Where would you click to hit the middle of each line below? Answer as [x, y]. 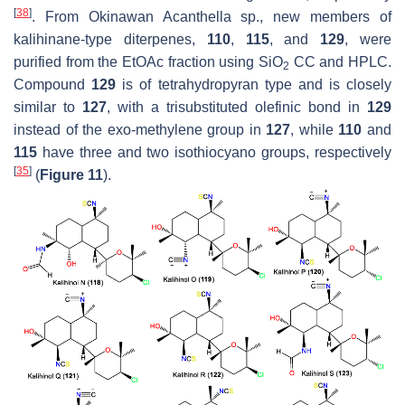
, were [368, 40]
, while [315, 130]
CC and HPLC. [340, 62]
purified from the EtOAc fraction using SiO [148, 62]
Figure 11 [71, 175]
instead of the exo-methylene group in [140, 130]
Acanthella [197, 17]
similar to [48, 108]
